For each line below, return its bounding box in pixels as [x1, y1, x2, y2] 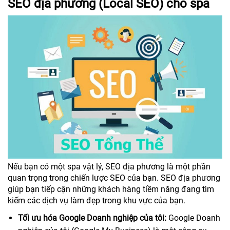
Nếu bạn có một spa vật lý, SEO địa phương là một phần [8, 161, 210, 171]
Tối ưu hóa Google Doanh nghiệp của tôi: [18, 213, 166, 223]
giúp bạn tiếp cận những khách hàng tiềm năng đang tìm [8, 184, 214, 194]
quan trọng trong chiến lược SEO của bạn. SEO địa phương [8, 172, 220, 183]
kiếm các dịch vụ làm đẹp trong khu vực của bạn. [8, 195, 185, 205]
